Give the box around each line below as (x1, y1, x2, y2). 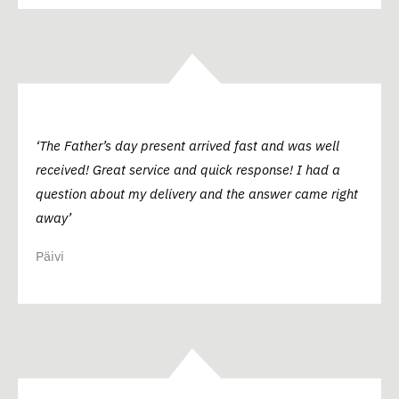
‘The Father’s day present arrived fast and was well (36, 137, 339, 155)
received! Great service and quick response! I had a (36, 161, 340, 179)
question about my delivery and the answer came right (36, 185, 358, 203)
